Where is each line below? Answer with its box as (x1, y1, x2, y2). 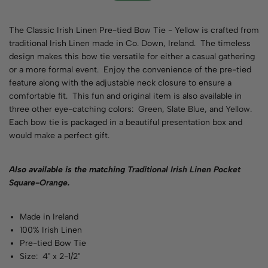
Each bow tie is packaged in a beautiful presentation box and (9, 117, 242, 127)
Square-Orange (9, 178, 68, 188)
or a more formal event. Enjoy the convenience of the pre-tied (9, 65, 251, 75)
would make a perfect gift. (9, 130, 109, 141)
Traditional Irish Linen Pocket (127, 165, 240, 175)
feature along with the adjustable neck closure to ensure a (9, 78, 232, 88)
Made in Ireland (20, 212, 79, 222)
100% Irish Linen (20, 225, 83, 235)
